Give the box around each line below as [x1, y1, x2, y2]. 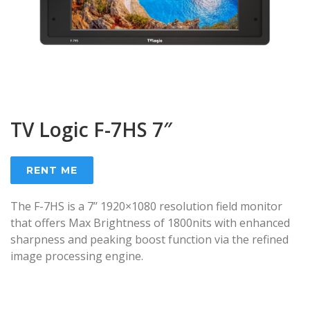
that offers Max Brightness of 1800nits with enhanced [10, 215, 290, 231]
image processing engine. [10, 248, 143, 264]
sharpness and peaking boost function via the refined [10, 232, 289, 248]
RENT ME [26, 164, 77, 177]
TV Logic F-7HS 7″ [10, 116, 172, 143]
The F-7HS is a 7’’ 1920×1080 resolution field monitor [10, 199, 282, 215]
